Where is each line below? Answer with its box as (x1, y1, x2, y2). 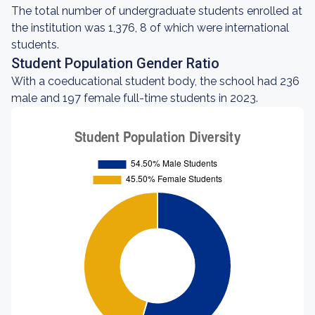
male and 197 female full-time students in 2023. (11, 91, 258, 105)
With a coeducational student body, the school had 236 (11, 75, 300, 88)
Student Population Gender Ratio (11, 55, 219, 72)
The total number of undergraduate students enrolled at (11, 4, 302, 18)
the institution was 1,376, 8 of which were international (11, 21, 289, 34)
